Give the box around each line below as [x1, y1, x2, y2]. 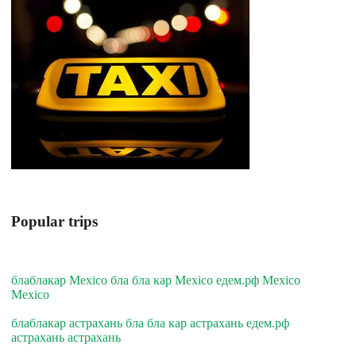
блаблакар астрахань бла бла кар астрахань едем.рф [11, 316, 289, 331]
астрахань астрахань [11, 331, 121, 345]
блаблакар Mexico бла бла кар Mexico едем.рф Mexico [11, 273, 300, 288]
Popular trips [11, 212, 98, 230]
